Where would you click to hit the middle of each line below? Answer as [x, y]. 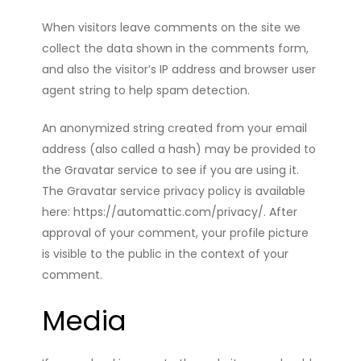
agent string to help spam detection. [146, 90]
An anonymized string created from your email [175, 128]
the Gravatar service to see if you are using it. [171, 170]
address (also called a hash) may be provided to [179, 149]
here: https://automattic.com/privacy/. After [170, 212]
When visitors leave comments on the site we [172, 27]
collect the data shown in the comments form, [176, 48]
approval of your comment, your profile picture [176, 232]
